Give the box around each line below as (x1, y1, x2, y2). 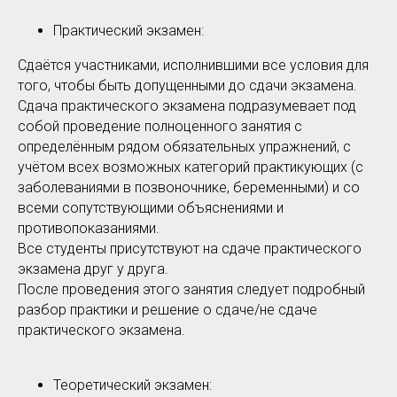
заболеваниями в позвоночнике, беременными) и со (18, 178, 360, 196)
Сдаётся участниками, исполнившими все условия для (18, 56, 369, 74)
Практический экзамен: (53, 21, 204, 39)
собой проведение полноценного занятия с (18, 117, 302, 135)
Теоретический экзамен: (53, 376, 212, 393)
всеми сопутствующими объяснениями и (18, 198, 284, 216)
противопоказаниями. (18, 219, 160, 237)
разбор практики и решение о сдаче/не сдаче (18, 300, 317, 318)
